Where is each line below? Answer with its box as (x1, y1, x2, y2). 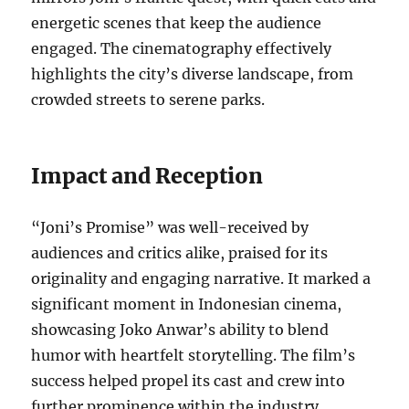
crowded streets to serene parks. (31, 90, 266, 110)
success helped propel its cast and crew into (31, 372, 346, 391)
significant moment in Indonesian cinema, (31, 295, 342, 314)
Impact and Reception (31, 163, 264, 190)
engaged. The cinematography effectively (31, 39, 332, 58)
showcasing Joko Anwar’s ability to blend (31, 320, 330, 340)
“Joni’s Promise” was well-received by (31, 218, 309, 237)
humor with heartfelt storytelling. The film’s (31, 346, 356, 365)
